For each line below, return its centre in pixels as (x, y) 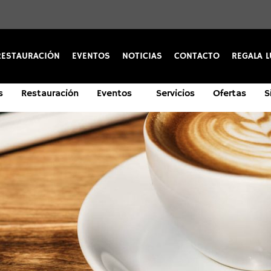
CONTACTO (197, 56)
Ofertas (230, 94)
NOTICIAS (142, 56)
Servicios (175, 94)
